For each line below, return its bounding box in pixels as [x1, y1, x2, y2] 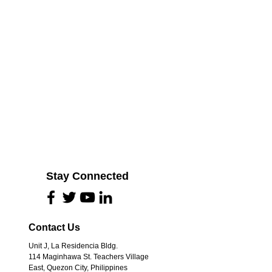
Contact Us [29, 222, 80, 233]
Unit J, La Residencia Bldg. [29, 242, 118, 250]
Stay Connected [46, 170, 129, 182]
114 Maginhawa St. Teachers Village [29, 253, 149, 261]
